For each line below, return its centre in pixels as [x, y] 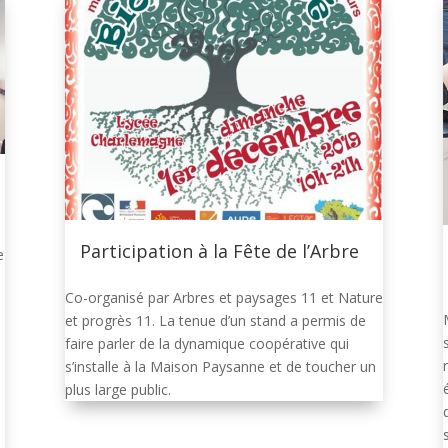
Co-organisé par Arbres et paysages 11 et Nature [223, 298]
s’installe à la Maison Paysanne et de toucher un [220, 367]
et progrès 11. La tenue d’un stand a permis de [215, 321]
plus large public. [117, 390]
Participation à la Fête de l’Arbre [220, 251]
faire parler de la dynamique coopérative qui [206, 344]
